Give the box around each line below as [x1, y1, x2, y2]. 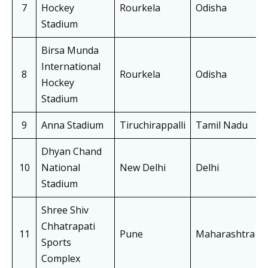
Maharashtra [196, 227, 255, 241]
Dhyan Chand [41, 145, 102, 159]
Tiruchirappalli [120, 118, 185, 132]
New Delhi [120, 161, 166, 175]
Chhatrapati [41, 220, 95, 233]
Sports [41, 236, 71, 249]
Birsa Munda [41, 44, 99, 57]
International [41, 60, 100, 74]
